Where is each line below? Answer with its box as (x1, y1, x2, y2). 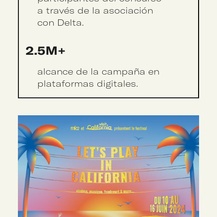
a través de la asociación (37, 4, 153, 16)
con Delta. (37, 16, 84, 28)
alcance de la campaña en (37, 65, 159, 77)
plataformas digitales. (37, 77, 138, 89)
